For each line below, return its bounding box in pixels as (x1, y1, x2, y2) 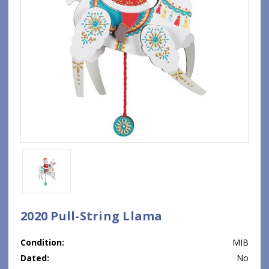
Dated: (20, 252, 49, 264)
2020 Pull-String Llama (20, 207, 163, 224)
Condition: (20, 236, 64, 248)
